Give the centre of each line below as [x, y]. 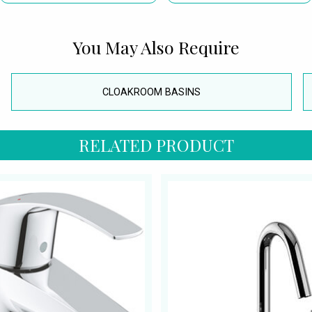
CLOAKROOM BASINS [151, 92]
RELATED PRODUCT [156, 145]
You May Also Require [156, 47]
